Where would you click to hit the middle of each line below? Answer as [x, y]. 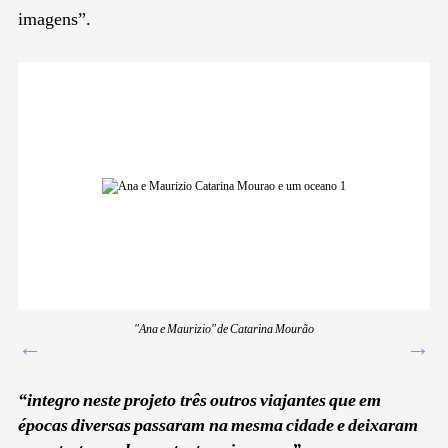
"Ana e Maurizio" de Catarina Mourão [224, 329]
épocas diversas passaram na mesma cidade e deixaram [218, 425]
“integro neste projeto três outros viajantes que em [200, 400]
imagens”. [54, 19]
